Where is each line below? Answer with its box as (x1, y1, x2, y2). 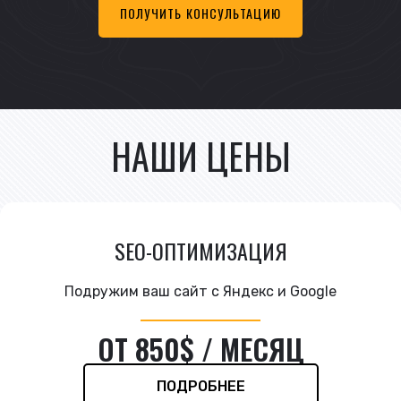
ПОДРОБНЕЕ (156, 377, 245, 395)
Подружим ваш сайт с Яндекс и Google (64, 282, 337, 300)
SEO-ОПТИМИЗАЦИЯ (114, 234, 287, 267)
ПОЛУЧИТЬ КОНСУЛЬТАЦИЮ (119, 3, 282, 22)
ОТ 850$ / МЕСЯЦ (97, 327, 304, 370)
